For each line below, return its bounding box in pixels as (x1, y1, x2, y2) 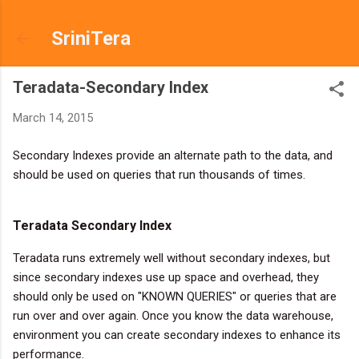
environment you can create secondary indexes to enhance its (13, 327, 341, 342)
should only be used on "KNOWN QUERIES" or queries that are (13, 288, 337, 304)
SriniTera (51, 27, 131, 50)
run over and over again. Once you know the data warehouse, (13, 308, 333, 323)
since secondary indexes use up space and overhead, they (13, 269, 319, 284)
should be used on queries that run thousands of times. (13, 167, 305, 182)
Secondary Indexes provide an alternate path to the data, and (13, 147, 333, 163)
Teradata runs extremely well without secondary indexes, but (13, 250, 330, 265)
